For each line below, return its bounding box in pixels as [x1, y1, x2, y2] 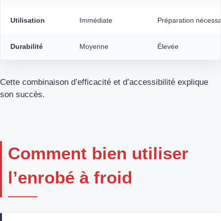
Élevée [157, 42, 179, 50]
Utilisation [10, 16, 45, 24]
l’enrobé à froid [8, 168, 132, 187]
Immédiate [79, 16, 112, 24]
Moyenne [79, 42, 109, 50]
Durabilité [10, 42, 43, 50]
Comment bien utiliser [8, 144, 188, 163]
